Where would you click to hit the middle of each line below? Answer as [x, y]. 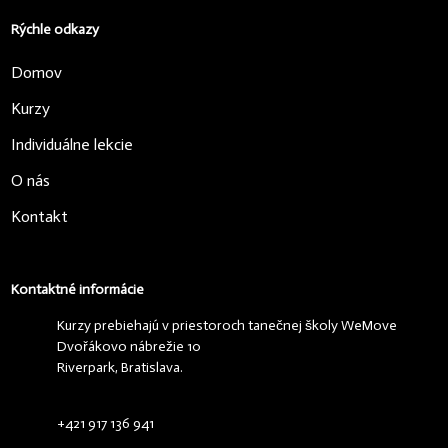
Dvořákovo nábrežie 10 [128, 347]
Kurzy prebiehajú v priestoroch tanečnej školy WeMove [226, 326]
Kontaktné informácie [77, 290]
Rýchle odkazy [54, 30]
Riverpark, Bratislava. [119, 368]
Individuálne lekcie [71, 145]
